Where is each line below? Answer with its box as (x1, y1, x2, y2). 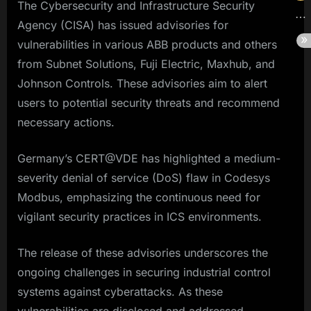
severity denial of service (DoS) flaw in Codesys (17, 171, 270, 185)
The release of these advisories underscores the (17, 246, 268, 260)
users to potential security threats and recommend (17, 96, 280, 110)
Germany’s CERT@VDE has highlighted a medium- (17, 151, 280, 166)
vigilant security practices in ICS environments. (17, 210, 262, 224)
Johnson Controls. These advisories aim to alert (17, 76, 267, 91)
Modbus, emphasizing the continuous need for (17, 190, 260, 205)
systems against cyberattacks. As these (17, 285, 223, 299)
